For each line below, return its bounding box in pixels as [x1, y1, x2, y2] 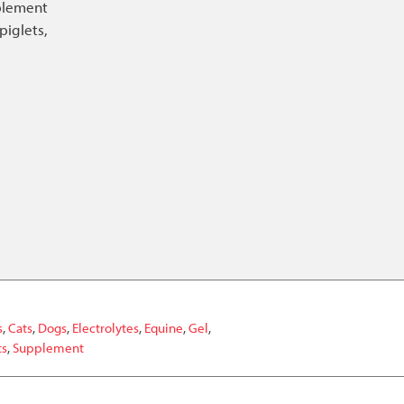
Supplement [13, 339, 85, 357]
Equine [144, 319, 184, 337]
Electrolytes [72, 319, 140, 337]
